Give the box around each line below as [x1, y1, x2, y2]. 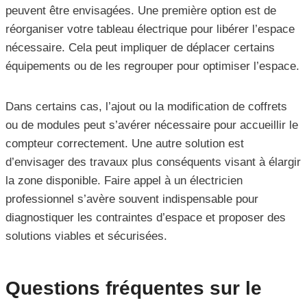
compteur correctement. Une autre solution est [5, 137, 244, 151]
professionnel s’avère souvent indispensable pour [5, 193, 258, 206]
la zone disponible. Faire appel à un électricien [5, 174, 243, 188]
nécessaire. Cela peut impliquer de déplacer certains [5, 41, 275, 55]
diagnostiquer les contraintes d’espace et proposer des [5, 211, 286, 225]
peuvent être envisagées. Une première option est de [5, 4, 276, 18]
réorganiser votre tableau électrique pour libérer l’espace [5, 23, 295, 36]
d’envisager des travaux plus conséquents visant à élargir [5, 156, 301, 169]
